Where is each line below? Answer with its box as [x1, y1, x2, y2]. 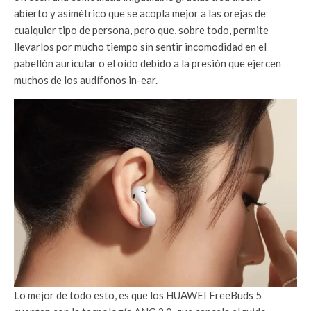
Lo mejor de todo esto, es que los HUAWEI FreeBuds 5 [14, 289, 262, 302]
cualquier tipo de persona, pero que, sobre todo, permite [14, 24, 269, 36]
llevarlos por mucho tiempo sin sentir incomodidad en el [14, 40, 267, 53]
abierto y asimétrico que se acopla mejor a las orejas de [14, 7, 266, 19]
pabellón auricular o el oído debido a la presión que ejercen [14, 57, 281, 69]
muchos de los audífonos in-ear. [14, 74, 158, 86]
